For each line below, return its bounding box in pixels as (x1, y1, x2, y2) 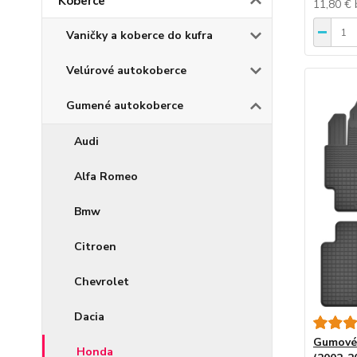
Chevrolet (74, 273, 129, 289)
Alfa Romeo (74, 168, 138, 184)
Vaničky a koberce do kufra (66, 27, 213, 43)
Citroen (74, 238, 116, 254)
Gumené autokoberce (66, 97, 183, 113)
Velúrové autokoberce (66, 62, 186, 78)
